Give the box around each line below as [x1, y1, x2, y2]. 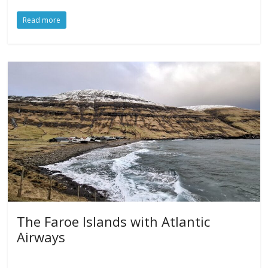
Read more [23, 15, 61, 26]
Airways [17, 228, 66, 246]
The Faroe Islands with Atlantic [17, 212, 211, 231]
